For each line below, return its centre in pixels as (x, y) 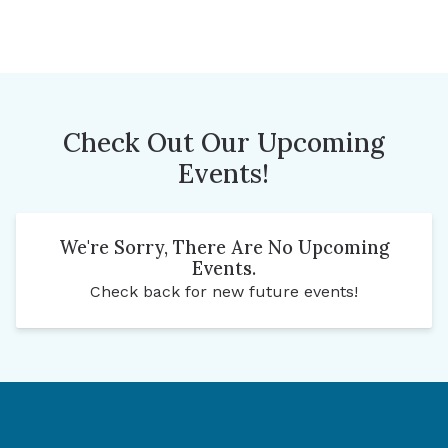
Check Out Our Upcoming (223, 142)
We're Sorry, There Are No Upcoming (224, 247)
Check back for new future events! (224, 291)
